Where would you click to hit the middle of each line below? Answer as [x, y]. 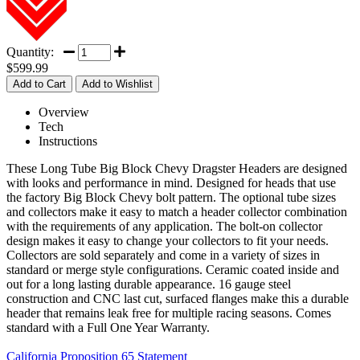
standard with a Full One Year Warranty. [108, 327]
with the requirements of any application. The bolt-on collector [164, 226]
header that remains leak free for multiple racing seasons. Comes [169, 313]
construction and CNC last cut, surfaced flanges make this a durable [178, 298]
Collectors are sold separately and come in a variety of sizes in [163, 255]
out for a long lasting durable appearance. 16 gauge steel [149, 284]
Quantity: [33, 51]
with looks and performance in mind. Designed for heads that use [171, 182]
